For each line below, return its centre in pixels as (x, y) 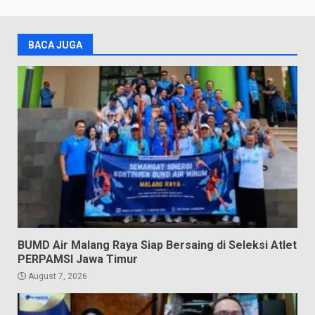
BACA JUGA (55, 45)
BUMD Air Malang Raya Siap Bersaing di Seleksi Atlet (157, 245)
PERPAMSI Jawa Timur (78, 259)
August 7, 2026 (57, 276)
